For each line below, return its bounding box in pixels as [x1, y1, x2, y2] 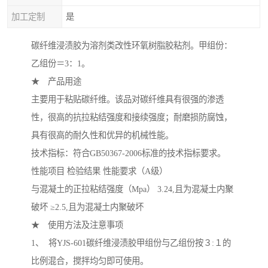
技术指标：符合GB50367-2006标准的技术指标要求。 [31, 148, 226, 159]
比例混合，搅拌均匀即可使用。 [31, 256, 148, 266]
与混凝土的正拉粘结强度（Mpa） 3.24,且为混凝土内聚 [31, 184, 233, 194]
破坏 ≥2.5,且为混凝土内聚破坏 [31, 202, 144, 212]
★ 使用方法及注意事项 [31, 220, 123, 230]
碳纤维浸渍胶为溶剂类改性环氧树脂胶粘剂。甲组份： [31, 41, 232, 51]
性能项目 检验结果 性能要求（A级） [31, 166, 167, 176]
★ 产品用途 [31, 77, 81, 87]
